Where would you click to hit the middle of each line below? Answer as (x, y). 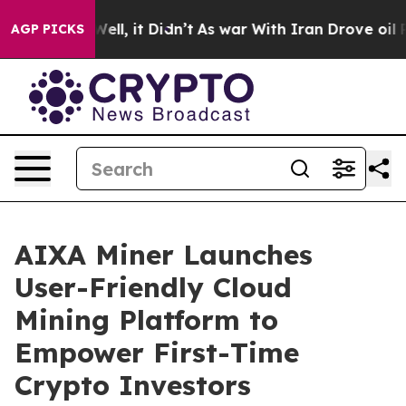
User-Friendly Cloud (153, 287)
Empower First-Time (157, 353)
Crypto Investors (133, 385)
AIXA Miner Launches (164, 255)
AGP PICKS (48, 29)
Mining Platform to (146, 320)
